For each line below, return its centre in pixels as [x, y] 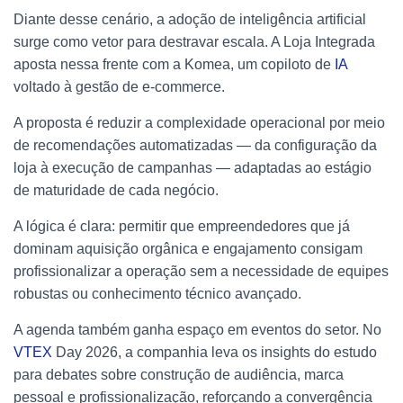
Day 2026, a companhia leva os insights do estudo [216, 352]
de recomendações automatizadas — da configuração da [195, 145]
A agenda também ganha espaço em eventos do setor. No [197, 329]
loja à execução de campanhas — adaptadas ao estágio [193, 167]
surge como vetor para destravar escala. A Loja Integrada [194, 41]
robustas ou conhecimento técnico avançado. [157, 293]
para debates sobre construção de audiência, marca [179, 374]
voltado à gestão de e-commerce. [119, 86]
